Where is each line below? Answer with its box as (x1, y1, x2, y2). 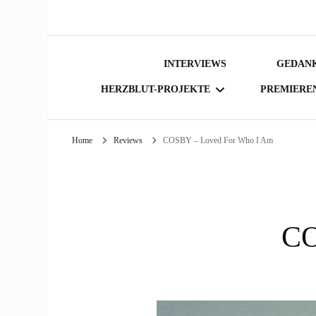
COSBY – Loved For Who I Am (163, 135, 273, 146)
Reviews (113, 135, 145, 146)
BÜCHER (115, 148, 157, 159)
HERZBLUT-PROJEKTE (101, 84, 210, 95)
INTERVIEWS (164, 59, 226, 70)
